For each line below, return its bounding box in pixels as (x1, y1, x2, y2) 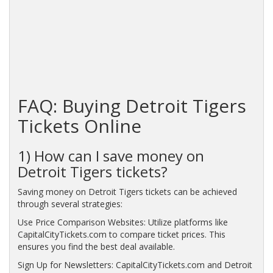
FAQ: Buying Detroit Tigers (17, 93, 246, 118)
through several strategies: (17, 197, 122, 210)
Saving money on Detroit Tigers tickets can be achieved (17, 185, 237, 197)
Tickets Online (17, 113, 141, 138)
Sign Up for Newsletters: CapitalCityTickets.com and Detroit (17, 258, 252, 271)
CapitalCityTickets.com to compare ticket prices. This (17, 228, 225, 240)
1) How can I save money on (17, 145, 204, 166)
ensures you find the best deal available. (17, 240, 175, 252)
